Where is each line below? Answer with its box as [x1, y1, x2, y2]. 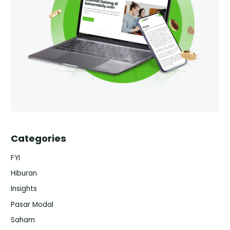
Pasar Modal [11, 199, 54, 209]
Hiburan [11, 168, 37, 178]
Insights [11, 184, 37, 194]
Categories [11, 131, 67, 145]
